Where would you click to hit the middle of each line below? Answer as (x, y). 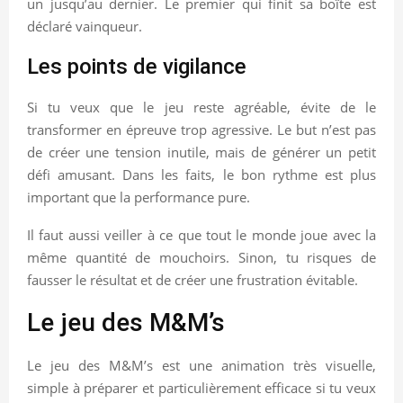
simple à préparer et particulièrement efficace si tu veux (201, 387)
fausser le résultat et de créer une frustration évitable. (193, 279)
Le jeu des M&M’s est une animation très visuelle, (201, 365)
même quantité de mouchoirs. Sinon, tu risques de (201, 257)
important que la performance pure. (139, 197)
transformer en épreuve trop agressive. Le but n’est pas (201, 129)
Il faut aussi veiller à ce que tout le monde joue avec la (201, 234)
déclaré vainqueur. (85, 26)
